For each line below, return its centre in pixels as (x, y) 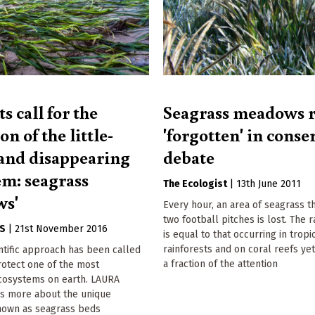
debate (189, 157)
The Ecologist (195, 184)
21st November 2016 (62, 229)
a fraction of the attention (221, 264)
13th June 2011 (269, 184)
